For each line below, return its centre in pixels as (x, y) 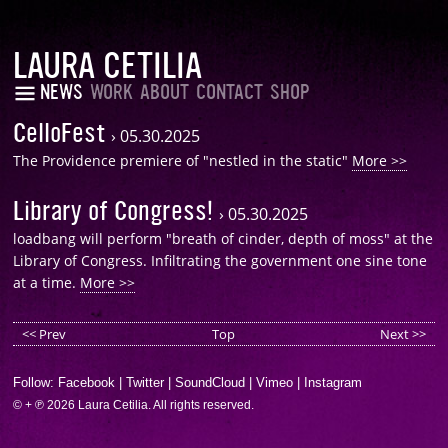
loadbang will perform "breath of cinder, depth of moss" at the (223, 238)
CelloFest (62, 133)
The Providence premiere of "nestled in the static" (183, 160)
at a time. (47, 282)
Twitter (145, 382)
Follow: (36, 382)
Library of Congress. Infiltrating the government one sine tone (220, 260)
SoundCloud (210, 382)
